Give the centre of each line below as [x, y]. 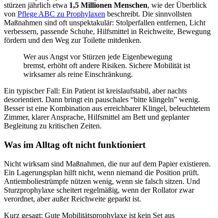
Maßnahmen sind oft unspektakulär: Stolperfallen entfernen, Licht [105, 23]
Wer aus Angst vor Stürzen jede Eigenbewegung [98, 57]
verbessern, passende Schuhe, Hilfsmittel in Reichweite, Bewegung [107, 32]
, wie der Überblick [177, 5]
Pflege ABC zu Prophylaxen [61, 14]
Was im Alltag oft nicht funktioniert [75, 145]
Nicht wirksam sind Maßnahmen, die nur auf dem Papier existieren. [107, 163]
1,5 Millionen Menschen [108, 5]
